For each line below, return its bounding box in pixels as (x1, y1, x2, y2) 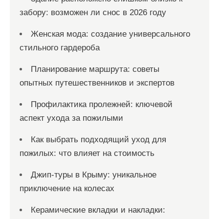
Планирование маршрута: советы (31, 65, 159, 74)
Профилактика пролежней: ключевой (31, 100, 173, 109)
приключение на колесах (20, 184, 114, 193)
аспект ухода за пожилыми (20, 113, 123, 123)
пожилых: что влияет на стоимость (20, 149, 154, 158)
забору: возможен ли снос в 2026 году (20, 8, 166, 17)
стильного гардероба (20, 43, 100, 52)
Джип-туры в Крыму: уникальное (31, 170, 156, 179)
